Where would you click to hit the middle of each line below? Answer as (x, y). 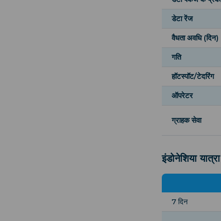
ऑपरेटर (182, 95)
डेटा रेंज (182, 18)
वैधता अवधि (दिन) (195, 37)
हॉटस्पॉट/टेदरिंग (193, 76)
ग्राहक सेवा (186, 120)
